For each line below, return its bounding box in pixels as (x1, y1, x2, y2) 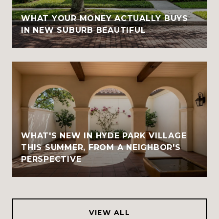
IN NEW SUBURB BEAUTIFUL (21, 25, 146, 35)
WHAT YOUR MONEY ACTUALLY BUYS (21, 13, 188, 23)
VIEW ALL (89, 208, 130, 217)
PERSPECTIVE (21, 154, 82, 164)
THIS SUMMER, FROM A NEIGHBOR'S (21, 142, 181, 152)
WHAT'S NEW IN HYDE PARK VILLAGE (21, 131, 187, 140)
